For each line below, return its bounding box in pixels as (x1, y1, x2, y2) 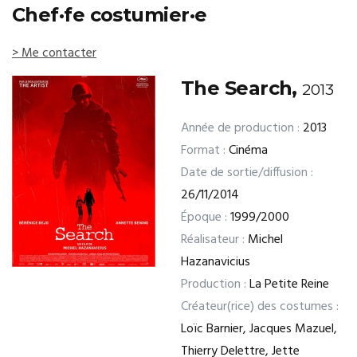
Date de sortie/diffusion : (181, 163, 313, 183)
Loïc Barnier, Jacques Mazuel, (181, 319, 337, 339)
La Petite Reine (246, 274, 329, 295)
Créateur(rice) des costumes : (181, 296, 339, 317)
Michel (245, 229, 283, 250)
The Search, (181, 76, 303, 100)
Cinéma (226, 140, 268, 161)
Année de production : (181, 118, 300, 139)
